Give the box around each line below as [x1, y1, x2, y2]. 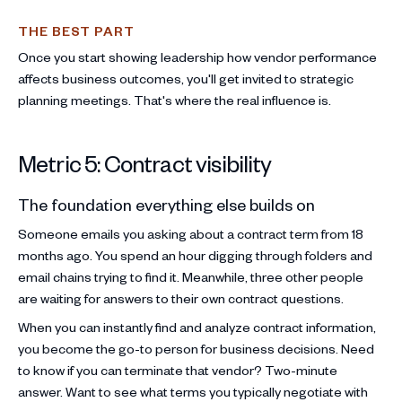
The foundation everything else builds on [18, 193, 315, 214]
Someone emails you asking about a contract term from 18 [18, 224, 363, 242]
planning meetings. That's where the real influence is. [18, 91, 331, 109]
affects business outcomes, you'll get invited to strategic [18, 69, 354, 87]
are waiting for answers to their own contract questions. [18, 289, 344, 307]
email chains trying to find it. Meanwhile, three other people [18, 267, 363, 285]
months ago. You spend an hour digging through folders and [18, 246, 372, 264]
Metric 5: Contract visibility [18, 147, 272, 178]
